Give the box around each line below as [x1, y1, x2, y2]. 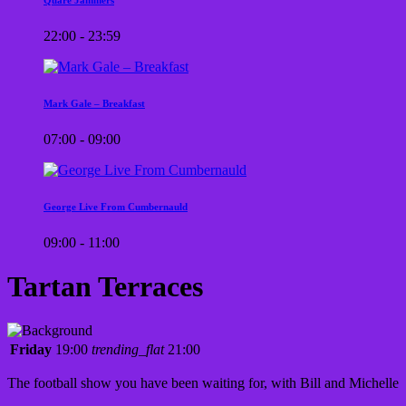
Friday [10, 342, 52, 358]
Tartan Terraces [7, 269, 203, 303]
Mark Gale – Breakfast [43, 97, 145, 109]
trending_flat [92, 342, 164, 358]
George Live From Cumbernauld [43, 200, 188, 212]
